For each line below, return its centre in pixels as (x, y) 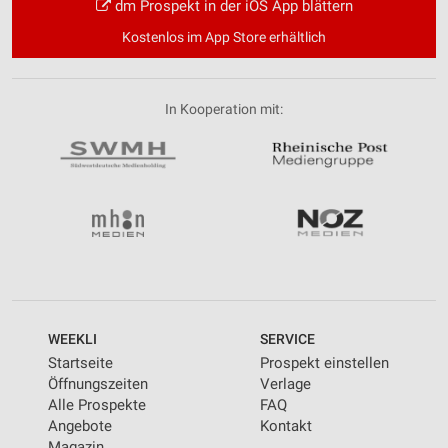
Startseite (80, 362)
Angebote (80, 425)
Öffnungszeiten (98, 383)
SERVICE (287, 338)
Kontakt (286, 425)
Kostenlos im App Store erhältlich (224, 37)
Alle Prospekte (97, 404)
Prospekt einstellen (324, 362)
